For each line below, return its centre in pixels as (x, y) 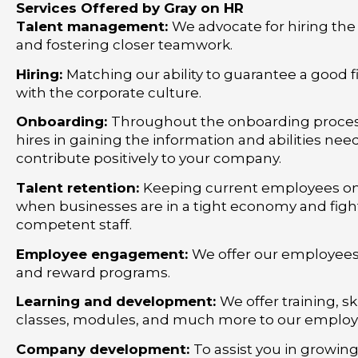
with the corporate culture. (109, 92)
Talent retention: (80, 188)
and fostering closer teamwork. (124, 45)
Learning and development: (118, 302)
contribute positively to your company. (149, 159)
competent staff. (74, 225)
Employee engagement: (104, 254)
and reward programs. (93, 272)
